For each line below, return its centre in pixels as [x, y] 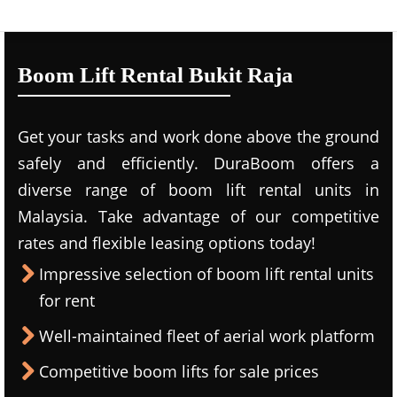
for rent [67, 300]
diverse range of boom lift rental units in [198, 190]
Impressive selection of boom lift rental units [206, 274]
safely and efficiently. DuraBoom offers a [198, 163]
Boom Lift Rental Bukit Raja [156, 75]
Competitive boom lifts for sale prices [179, 371]
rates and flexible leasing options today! [167, 243]
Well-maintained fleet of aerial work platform [207, 336]
